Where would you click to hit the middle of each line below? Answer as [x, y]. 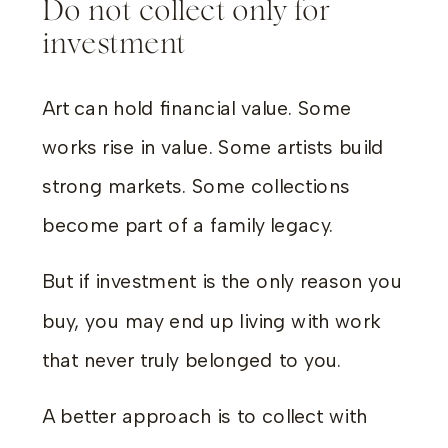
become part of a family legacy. [188, 225]
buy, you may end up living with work [211, 320]
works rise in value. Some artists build [213, 147]
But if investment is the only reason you [222, 281]
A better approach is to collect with [204, 416]
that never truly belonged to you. [192, 360]
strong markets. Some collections [196, 186]
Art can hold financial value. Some [197, 108]
